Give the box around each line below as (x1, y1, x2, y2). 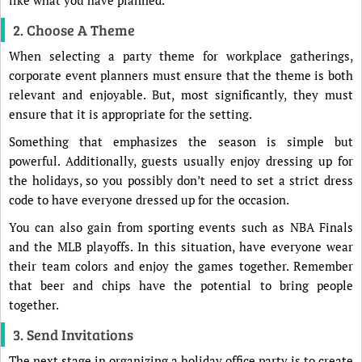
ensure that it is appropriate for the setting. (9, 106, 252, 122)
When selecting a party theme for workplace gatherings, (9, 48, 353, 64)
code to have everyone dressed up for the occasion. (9, 192, 289, 208)
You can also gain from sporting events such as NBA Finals (9, 219, 353, 235)
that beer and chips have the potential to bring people (9, 277, 353, 293)
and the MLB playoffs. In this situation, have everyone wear (9, 238, 353, 255)
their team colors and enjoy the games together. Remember (9, 258, 353, 274)
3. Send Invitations (13, 325, 133, 344)
